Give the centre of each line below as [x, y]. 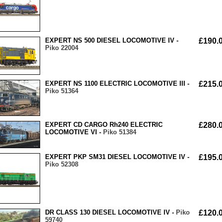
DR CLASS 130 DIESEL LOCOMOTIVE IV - [111, 212]
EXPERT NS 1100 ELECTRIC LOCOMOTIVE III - [117, 83]
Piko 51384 [120, 132]
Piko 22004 [62, 48]
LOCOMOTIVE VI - [74, 132]
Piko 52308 [62, 164]
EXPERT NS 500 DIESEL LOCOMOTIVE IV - [112, 40]
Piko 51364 [62, 91]
